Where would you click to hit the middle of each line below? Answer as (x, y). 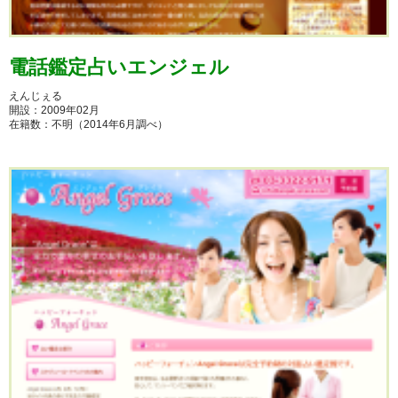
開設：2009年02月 (54, 111)
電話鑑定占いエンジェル (119, 68)
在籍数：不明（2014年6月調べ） (88, 125)
